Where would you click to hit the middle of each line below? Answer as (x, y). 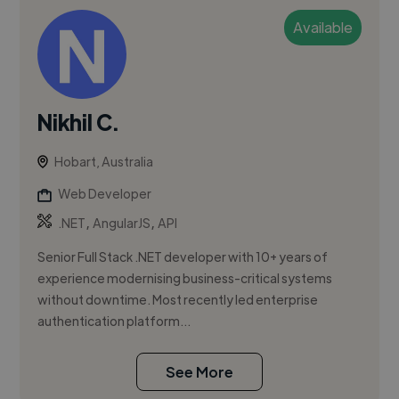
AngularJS (122, 223)
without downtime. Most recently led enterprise (178, 300)
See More (199, 372)
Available (322, 28)
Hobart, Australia (104, 162)
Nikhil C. (78, 122)
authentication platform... (114, 321)
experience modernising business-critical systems (185, 278)
